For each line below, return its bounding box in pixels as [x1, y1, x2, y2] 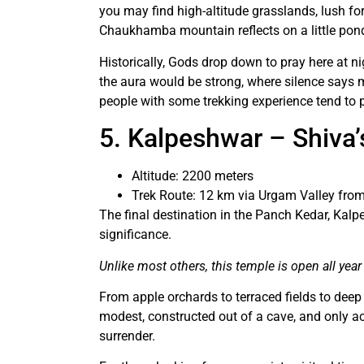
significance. [99, 227, 175, 243]
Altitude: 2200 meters [132, 168, 257, 184]
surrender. [99, 327, 155, 344]
